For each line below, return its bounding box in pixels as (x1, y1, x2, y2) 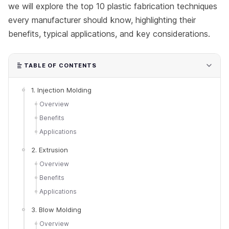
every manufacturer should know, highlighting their (8, 14, 196, 25)
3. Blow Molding (31, 205, 81, 214)
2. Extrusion (31, 145, 68, 154)
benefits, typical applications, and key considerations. (8, 28, 210, 39)
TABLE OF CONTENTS (24, 61, 97, 69)
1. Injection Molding (31, 85, 91, 94)
